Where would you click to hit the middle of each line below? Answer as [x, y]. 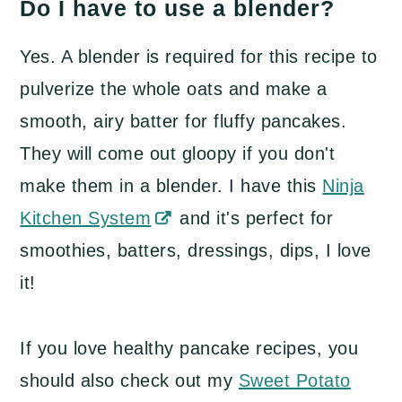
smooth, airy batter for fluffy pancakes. [184, 122]
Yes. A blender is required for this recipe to [199, 57]
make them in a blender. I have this [171, 186]
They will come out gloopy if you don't [178, 154]
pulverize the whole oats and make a [174, 89]
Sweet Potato [294, 381]
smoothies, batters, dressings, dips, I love [196, 251]
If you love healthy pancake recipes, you [189, 349]
